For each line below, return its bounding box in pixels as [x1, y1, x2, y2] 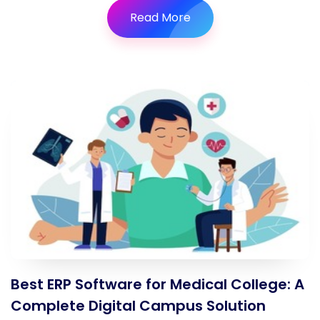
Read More [129, 9, 191, 26]
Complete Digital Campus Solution [11, 296, 266, 316]
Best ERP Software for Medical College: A [11, 274, 304, 294]
